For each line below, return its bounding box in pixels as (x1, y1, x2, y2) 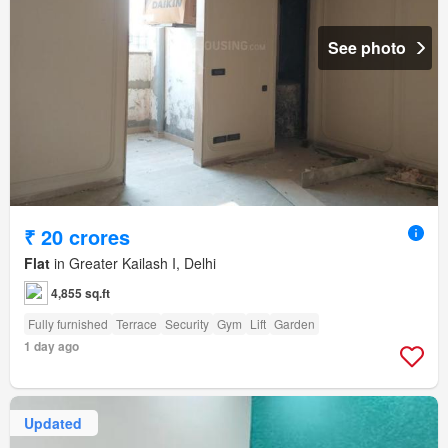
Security (165, 315, 209, 333)
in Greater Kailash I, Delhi (50, 253, 216, 274)
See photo (328, 36, 406, 60)
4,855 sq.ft (51, 284, 110, 303)
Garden (274, 315, 315, 333)
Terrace (116, 315, 157, 333)
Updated (24, 412, 82, 433)
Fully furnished (28, 315, 108, 333)
